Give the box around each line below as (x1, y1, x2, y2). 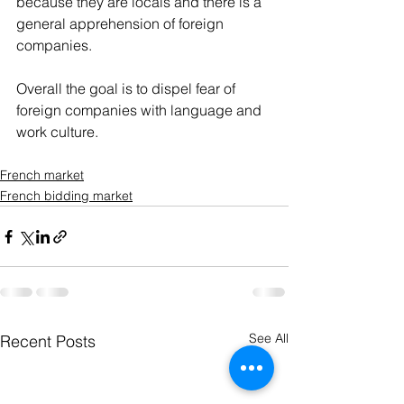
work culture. (16, 123, 98, 141)
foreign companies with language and (16, 101, 265, 119)
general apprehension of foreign (16, 14, 227, 32)
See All (249, 330, 289, 346)
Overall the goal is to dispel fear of (16, 79, 239, 97)
